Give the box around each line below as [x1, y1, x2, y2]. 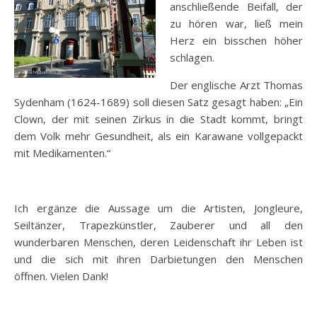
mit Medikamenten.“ [14, 145, 110, 160]
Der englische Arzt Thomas [170, 77, 303, 92]
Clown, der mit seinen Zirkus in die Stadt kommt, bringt [14, 111, 303, 126]
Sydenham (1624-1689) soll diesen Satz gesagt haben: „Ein [14, 94, 303, 109]
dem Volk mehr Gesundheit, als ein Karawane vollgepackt [14, 128, 303, 143]
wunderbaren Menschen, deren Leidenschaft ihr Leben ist [14, 234, 303, 249]
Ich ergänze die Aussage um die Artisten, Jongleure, [14, 200, 303, 215]
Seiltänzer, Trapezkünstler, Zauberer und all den [14, 217, 303, 232]
